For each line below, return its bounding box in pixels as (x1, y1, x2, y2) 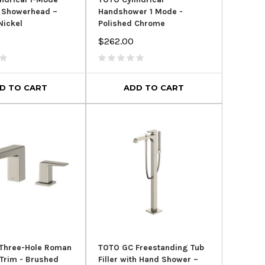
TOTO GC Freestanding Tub (98, 243, 204, 253)
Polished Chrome (98, 18, 165, 28)
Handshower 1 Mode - (98, 6, 183, 17)
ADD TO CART (124, 83, 185, 93)
